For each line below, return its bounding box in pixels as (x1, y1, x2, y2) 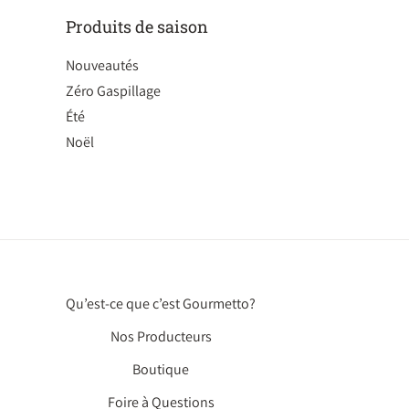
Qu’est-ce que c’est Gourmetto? (66, 294, 256, 313)
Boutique (132, 360, 189, 379)
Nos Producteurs (110, 327, 212, 346)
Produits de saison (66, 16, 208, 37)
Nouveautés (66, 56, 139, 75)
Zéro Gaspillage (66, 81, 161, 100)
